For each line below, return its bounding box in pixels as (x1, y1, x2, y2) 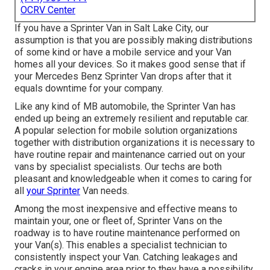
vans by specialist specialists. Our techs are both (14, 161, 222, 173)
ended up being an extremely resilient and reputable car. (14, 113, 249, 125)
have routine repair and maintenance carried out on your (14, 149, 245, 161)
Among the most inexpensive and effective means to (14, 203, 237, 215)
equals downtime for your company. (14, 83, 163, 95)
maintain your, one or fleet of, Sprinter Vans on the (14, 215, 222, 227)
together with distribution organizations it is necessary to (14, 137, 255, 149)
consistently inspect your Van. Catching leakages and (14, 251, 237, 263)
